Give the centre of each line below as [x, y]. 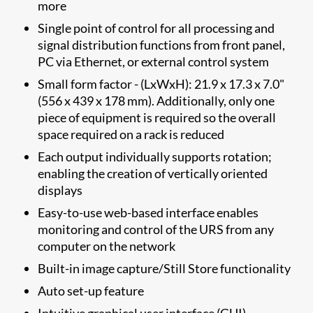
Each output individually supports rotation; [155, 156]
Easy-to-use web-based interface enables [148, 212]
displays [60, 190]
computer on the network [107, 246]
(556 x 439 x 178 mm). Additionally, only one [156, 100]
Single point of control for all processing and [156, 28]
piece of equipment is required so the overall [157, 117]
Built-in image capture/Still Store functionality [165, 268]
